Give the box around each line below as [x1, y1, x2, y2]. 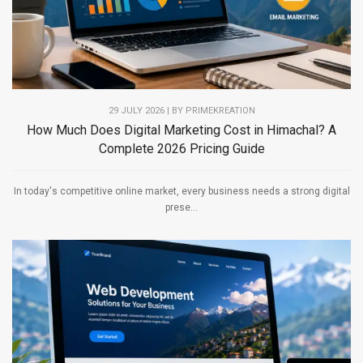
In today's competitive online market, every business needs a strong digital [13, 186, 350, 198]
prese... [165, 202, 198, 214]
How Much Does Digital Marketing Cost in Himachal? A [27, 122, 336, 139]
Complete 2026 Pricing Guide [98, 141, 265, 157]
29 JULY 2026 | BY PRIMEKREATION [108, 105, 255, 117]
